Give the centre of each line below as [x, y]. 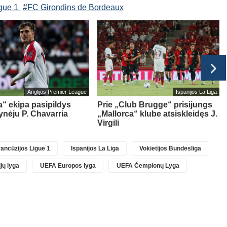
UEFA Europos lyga [68, 165]
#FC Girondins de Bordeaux [73, 7]
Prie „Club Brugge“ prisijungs [155, 104]
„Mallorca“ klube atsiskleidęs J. [157, 113]
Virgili [108, 123]
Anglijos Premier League [57, 92]
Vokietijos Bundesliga [171, 148]
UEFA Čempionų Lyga [148, 165]
